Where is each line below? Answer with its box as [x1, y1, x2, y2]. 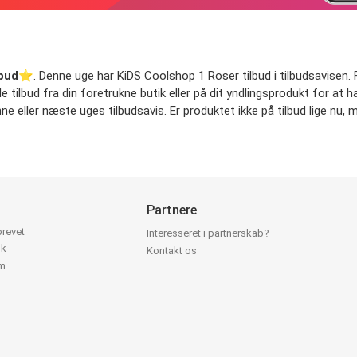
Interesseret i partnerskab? [147, 227, 270, 240]
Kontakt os [147, 245, 198, 257]
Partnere [147, 202, 198, 218]
